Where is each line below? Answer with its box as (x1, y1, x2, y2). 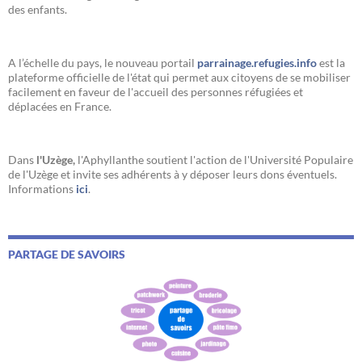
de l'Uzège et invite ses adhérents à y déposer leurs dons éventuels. (8, 166, 337, 181)
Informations (8, 181, 74, 196)
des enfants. (8, 2, 67, 16)
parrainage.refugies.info (197, 55, 317, 69)
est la (317, 55, 345, 69)
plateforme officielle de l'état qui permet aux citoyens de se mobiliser (8, 69, 351, 84)
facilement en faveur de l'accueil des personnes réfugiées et (8, 84, 303, 99)
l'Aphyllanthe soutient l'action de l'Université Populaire (75, 152, 353, 166)
